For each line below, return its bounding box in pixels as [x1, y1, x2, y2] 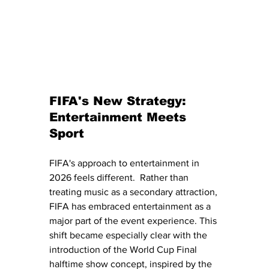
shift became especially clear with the [49, 230, 210, 241]
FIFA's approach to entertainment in [49, 158, 202, 169]
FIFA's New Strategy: [49, 94, 190, 108]
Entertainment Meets [49, 110, 190, 124]
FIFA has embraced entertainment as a [49, 201, 213, 212]
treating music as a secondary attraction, [49, 187, 220, 198]
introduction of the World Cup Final [49, 244, 199, 255]
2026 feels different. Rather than [49, 172, 191, 183]
